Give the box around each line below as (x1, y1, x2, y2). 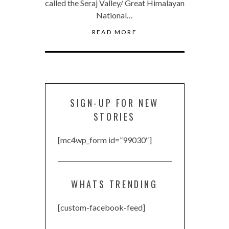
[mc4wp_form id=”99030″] (57, 135, 152, 145)
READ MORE (91, 28, 138, 36)
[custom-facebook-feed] (57, 202, 145, 213)
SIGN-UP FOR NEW (70, 96, 159, 110)
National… (96, 10, 133, 20)
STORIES (93, 110, 136, 124)
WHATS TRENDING (71, 177, 158, 191)
